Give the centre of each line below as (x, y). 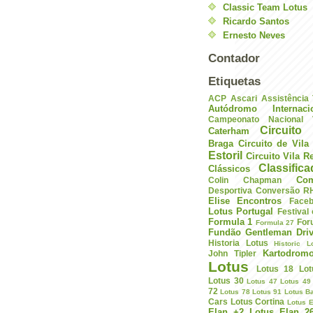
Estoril (225, 155)
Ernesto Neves (254, 35)
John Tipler (233, 253)
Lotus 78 (235, 292)
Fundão (225, 232)
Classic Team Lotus (265, 7)
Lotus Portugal (241, 211)
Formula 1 (231, 222)
